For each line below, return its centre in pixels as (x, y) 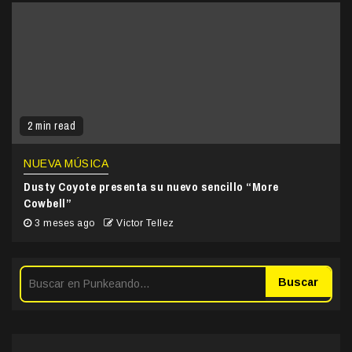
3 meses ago (64, 224)
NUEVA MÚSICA (66, 164)
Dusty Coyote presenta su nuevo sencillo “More (151, 187)
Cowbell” (48, 203)
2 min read (51, 126)
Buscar (298, 282)
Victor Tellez (145, 224)
